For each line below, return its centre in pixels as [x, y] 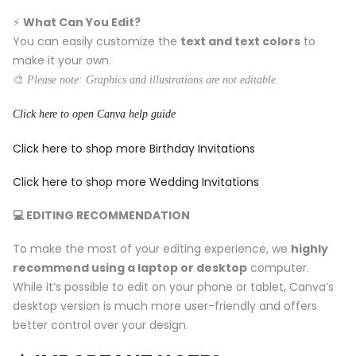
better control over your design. [101, 325]
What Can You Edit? [82, 23]
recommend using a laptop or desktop [130, 268]
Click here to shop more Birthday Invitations [134, 148]
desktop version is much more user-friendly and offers [165, 306]
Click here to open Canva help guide [94, 114]
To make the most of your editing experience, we [152, 249]
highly [310, 249]
